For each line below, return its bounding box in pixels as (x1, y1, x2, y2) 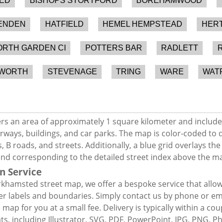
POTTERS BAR (85, 43, 142, 52)
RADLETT (161, 43, 199, 52)
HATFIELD (45, 19, 84, 28)
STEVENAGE (47, 67, 97, 76)
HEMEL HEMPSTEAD (103, 19, 183, 28)
